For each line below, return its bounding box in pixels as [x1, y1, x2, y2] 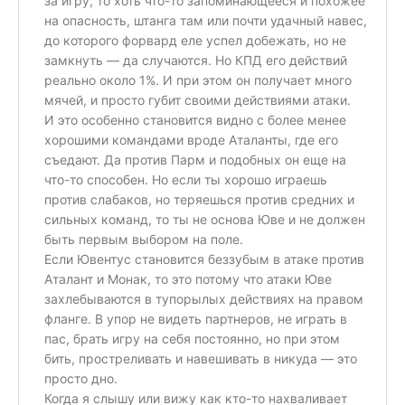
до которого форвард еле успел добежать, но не [44, 32, 346, 48]
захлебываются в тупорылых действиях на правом [44, 290, 363, 306]
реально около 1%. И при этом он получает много [44, 71, 352, 88]
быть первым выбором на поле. [44, 231, 243, 247]
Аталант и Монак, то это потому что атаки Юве [44, 270, 332, 287]
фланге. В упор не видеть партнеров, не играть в [44, 310, 347, 326]
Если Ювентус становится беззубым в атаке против [44, 250, 364, 267]
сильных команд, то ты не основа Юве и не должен [44, 211, 365, 227]
